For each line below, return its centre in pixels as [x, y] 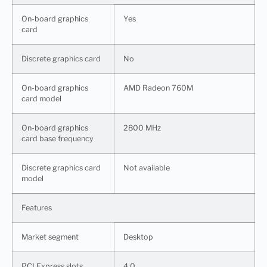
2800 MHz [142, 128]
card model [41, 98]
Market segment [50, 237]
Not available [147, 167]
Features [37, 207]
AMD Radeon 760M [158, 88]
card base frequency [58, 138]
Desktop [138, 237]
